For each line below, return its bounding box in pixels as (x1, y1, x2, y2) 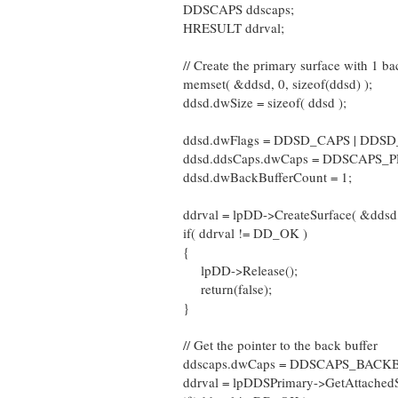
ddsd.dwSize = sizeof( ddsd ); (165, 93, 346, 111)
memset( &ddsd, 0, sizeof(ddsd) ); (165, 75, 372, 92)
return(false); (165, 280, 272, 298)
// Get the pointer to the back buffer (165, 336, 378, 354)
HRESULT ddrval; (165, 19, 284, 36)
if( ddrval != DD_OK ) (165, 224, 307, 242)
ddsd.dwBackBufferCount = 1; (165, 168, 352, 186)
